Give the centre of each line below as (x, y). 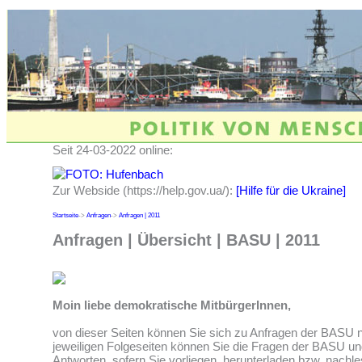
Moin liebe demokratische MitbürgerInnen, (172, 305)
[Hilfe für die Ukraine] (291, 190)
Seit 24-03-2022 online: (113, 150)
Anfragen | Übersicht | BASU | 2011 (186, 240)
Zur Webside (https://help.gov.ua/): (144, 190)
